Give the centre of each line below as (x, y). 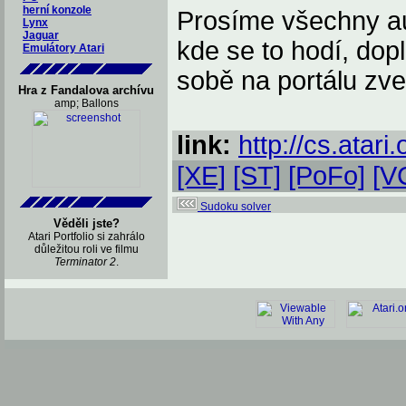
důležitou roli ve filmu (86, 249)
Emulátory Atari (63, 48)
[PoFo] (327, 176)
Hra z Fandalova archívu (86, 90)
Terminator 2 (85, 262)
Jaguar (41, 35)
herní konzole (57, 10)
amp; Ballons (86, 103)
